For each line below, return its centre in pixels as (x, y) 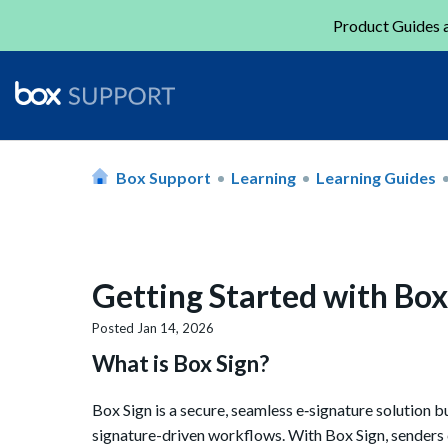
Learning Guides (376, 177)
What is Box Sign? (180, 364)
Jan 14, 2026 (175, 328)
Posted (114, 328)
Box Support (163, 177)
